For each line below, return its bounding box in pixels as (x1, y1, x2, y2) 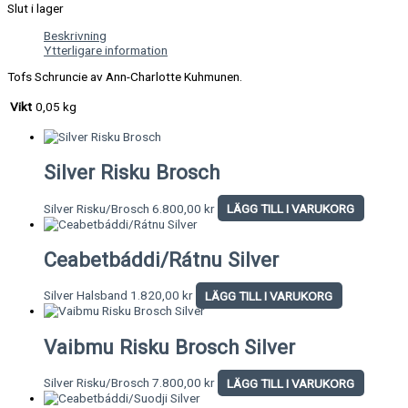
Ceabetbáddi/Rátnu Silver (44, 248, 279, 272)
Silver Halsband (44, 288, 130, 303)
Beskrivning (44, 27, 107, 43)
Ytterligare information (44, 42, 168, 57)
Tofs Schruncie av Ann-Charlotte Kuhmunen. (7, 69, 242, 85)
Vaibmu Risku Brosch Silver (44, 334, 295, 359)
